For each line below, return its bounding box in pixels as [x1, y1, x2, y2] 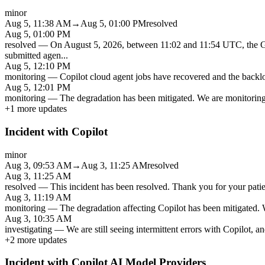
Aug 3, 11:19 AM [5, 192, 71, 202]
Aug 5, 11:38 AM [5, 18, 71, 29]
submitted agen [5, 50, 61, 61]
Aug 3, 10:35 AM [5, 213, 72, 224]
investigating [5, 224, 52, 234]
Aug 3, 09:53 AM [5, 160, 72, 170]
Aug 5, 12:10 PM [5, 61, 70, 72]
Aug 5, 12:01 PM [5, 82, 70, 93]
